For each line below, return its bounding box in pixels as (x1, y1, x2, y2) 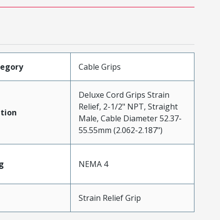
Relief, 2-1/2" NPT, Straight (78, 101, 178, 112)
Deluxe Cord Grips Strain (78, 89, 169, 100)
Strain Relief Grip (78, 192, 141, 203)
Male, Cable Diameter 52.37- (78, 112, 182, 124)
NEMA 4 (78, 158, 108, 169)
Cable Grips (78, 61, 121, 72)
